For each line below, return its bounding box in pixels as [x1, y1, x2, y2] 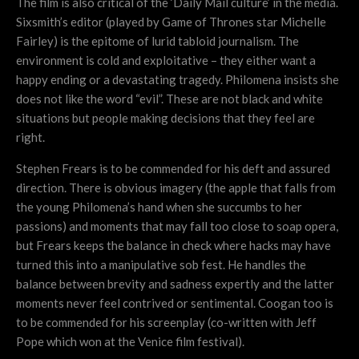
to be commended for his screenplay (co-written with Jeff [16, 315, 317, 330]
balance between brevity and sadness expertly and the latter [16, 276, 334, 292]
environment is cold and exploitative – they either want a [16, 53, 316, 68]
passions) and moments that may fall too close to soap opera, [16, 219, 338, 234]
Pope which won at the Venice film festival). [16, 334, 244, 349]
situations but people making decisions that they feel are [16, 111, 315, 126]
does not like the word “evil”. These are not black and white [16, 91, 323, 107]
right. [16, 130, 45, 145]
